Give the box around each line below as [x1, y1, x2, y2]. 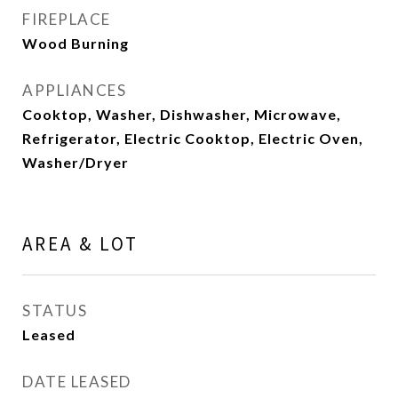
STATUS [22, 301, 87, 320]
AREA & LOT [22, 232, 139, 256]
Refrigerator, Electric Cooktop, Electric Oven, [22, 130, 363, 147]
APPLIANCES [22, 81, 126, 99]
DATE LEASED [22, 372, 131, 391]
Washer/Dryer [22, 154, 129, 171]
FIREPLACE [22, 10, 111, 28]
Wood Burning [22, 35, 129, 52]
